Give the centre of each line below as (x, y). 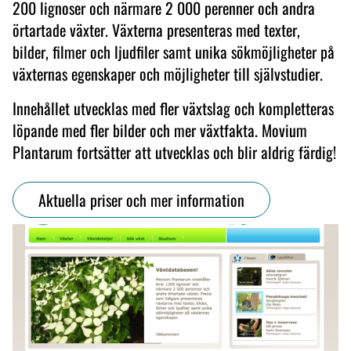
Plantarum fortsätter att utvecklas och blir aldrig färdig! (174, 152)
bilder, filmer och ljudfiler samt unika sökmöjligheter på (174, 52)
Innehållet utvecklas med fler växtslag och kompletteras (173, 108)
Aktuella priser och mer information (141, 200)
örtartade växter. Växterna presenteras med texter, (156, 30)
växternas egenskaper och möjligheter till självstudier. (168, 74)
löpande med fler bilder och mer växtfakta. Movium (160, 130)
